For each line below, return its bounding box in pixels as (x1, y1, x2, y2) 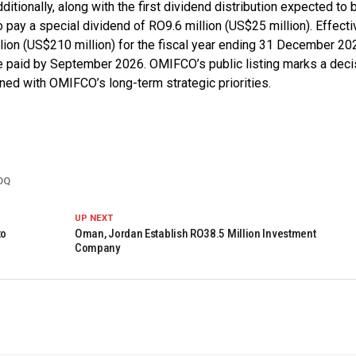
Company (74, 240, 121, 255)
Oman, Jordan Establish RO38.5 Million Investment (74, 226, 316, 241)
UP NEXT (74, 212, 113, 223)
